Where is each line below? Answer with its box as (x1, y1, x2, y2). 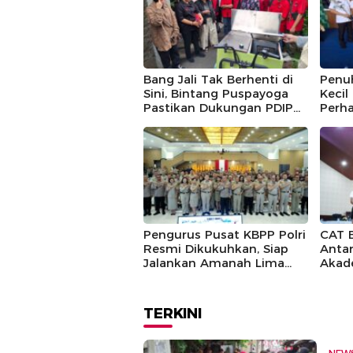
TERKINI (143, 305, 202, 322)
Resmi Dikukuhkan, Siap (143, 241, 288, 256)
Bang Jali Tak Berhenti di (143, 71, 293, 87)
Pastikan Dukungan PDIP (143, 99, 293, 115)
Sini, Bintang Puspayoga (143, 85, 288, 101)
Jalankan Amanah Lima (143, 255, 284, 270)
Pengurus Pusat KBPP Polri (143, 227, 306, 242)
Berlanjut (143, 113, 198, 129)
